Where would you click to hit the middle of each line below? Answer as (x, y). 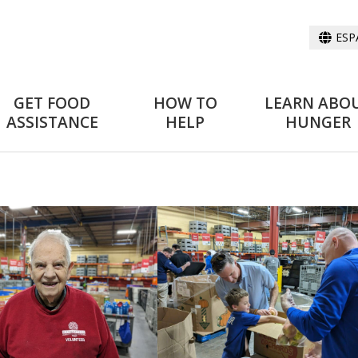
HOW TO (185, 102)
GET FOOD (52, 102)
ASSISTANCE (52, 121)
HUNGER (318, 121)
